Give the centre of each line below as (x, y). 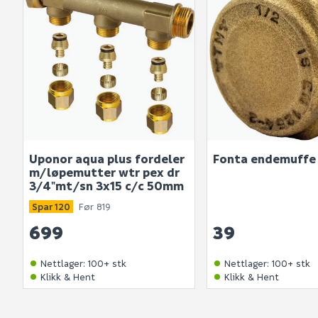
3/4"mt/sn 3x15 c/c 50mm (106, 186)
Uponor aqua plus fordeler (107, 159)
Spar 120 (51, 207)
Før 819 (95, 207)
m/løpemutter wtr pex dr (104, 172)
